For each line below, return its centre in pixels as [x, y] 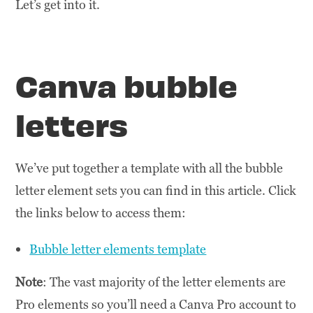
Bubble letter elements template [118, 249]
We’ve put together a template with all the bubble [150, 168]
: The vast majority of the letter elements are [165, 282]
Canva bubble [127, 85]
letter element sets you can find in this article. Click [156, 191]
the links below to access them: [101, 213]
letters [72, 124]
